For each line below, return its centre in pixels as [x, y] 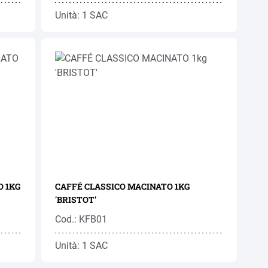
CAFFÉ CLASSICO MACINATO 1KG [123, 186]
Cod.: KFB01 [81, 219]
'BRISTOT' [76, 200]
